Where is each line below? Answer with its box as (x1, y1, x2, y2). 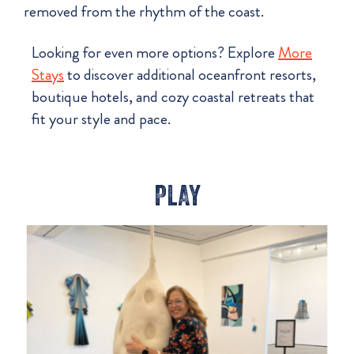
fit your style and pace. (32, 107, 171, 131)
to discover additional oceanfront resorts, (67, 63, 316, 87)
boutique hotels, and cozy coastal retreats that (32, 85, 314, 109)
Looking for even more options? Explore (32, 41, 275, 65)
